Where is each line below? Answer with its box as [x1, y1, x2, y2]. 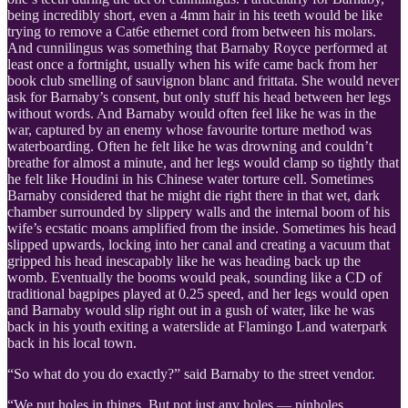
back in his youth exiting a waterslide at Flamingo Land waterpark [7, 318, 387, 334]
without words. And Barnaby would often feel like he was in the [7, 105, 376, 121]
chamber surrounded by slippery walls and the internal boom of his [7, 203, 390, 219]
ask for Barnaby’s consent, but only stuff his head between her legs [7, 88, 391, 105]
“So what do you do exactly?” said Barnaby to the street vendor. [7, 365, 375, 382]
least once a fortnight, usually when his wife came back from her [7, 56, 377, 72]
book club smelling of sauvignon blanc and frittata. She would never [7, 72, 399, 88]
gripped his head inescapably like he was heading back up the [7, 252, 361, 269]
